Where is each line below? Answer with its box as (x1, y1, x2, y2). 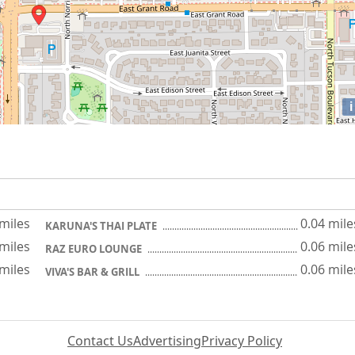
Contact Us (67, 332, 133, 349)
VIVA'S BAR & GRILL (45, 265, 142, 279)
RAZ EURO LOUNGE (45, 242, 144, 256)
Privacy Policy (201, 332, 282, 349)
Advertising (133, 332, 201, 349)
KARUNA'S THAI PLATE (45, 219, 159, 233)
